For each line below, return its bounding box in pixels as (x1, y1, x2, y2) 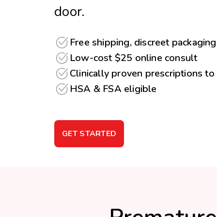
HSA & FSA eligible (70, 82, 157, 95)
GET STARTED (62, 128, 117, 139)
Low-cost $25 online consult (70, 51, 198, 64)
